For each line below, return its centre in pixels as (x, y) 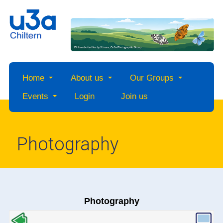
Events (35, 97)
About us (87, 78)
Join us (134, 97)
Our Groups (152, 78)
